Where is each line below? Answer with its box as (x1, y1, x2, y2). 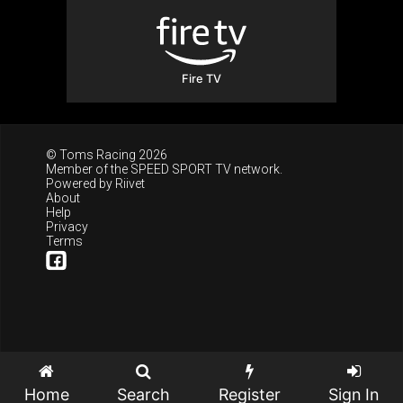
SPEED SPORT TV (130, 162, 231, 176)
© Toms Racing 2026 (46, 148, 167, 162)
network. (231, 162, 282, 176)
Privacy (46, 219, 88, 234)
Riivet (115, 176, 145, 191)
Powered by (46, 176, 115, 191)
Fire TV (182, 72, 221, 85)
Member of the (46, 162, 130, 176)
